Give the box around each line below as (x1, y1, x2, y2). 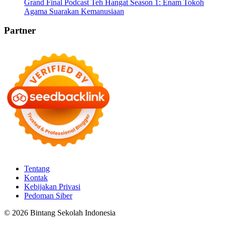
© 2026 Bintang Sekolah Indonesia (4, 208, 116, 217)
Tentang (24, 164, 50, 173)
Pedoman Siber (24, 191, 72, 200)
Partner (4, 25, 36, 36)
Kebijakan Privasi (24, 182, 80, 191)
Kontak (24, 173, 48, 182)
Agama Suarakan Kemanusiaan (24, 7, 124, 16)
